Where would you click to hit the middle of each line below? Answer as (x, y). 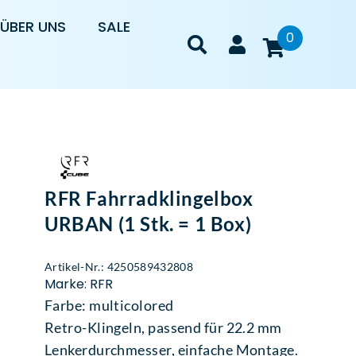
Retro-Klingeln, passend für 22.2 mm (163, 327)
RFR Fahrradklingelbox (149, 198)
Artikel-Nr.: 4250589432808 (119, 267)
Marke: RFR (79, 284)
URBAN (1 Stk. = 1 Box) (148, 224)
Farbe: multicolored (109, 305)
